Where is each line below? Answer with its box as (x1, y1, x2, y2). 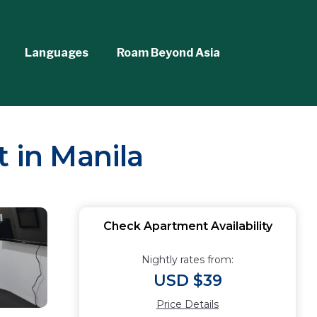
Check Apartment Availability (103, 219, 272, 233)
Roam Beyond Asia (117, 46, 220, 59)
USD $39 (153, 271, 222, 290)
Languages (25, 46, 88, 59)
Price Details (156, 298, 219, 311)
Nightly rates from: (142, 253, 234, 266)
